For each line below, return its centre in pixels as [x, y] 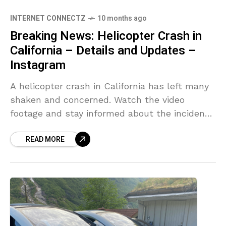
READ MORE [45, 139]
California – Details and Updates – [103, 51]
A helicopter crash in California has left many [109, 86]
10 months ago [122, 18]
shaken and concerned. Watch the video [97, 100]
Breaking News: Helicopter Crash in [106, 36]
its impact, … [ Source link [68, 127]
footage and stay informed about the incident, [111, 113]
